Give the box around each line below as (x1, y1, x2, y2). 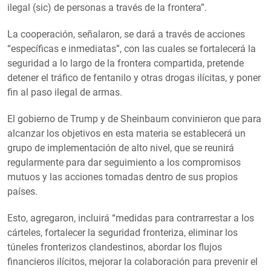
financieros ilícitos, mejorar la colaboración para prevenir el (7, 255, 258, 267)
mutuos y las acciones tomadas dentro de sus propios (7, 171, 238, 183)
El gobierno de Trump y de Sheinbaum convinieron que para (7, 113, 261, 125)
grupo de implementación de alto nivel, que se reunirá (7, 142, 234, 154)
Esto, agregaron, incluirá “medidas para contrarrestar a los (7, 212, 254, 224)
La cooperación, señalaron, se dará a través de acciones (7, 28, 245, 40)
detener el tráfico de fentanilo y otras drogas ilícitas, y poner (7, 71, 261, 83)
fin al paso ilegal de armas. (7, 86, 122, 98)
